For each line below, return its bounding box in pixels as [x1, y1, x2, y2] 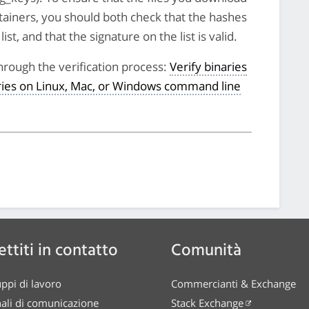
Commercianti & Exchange [171, 277, 296, 291]
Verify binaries [170, 59, 247, 75]
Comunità [171, 238, 241, 265]
